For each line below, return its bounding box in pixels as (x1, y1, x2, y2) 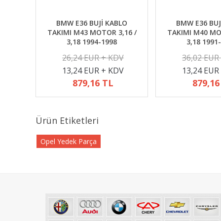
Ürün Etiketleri (36, 114, 99, 126)
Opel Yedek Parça (40, 137, 97, 146)
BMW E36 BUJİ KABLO (56, 18, 127, 28)
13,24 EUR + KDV (62, 65, 124, 76)
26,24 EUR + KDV (62, 52, 124, 63)
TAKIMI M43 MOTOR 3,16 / (47, 28, 137, 37)
